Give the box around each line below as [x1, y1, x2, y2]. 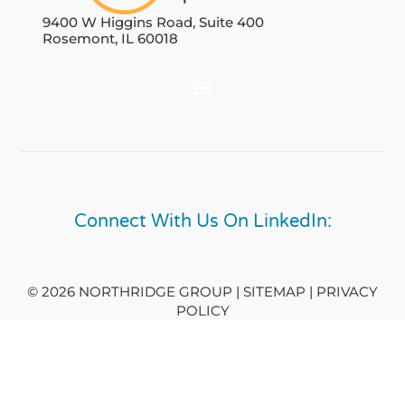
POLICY [175, 302, 230, 320]
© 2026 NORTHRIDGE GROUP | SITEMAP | [27, 283, 316, 301]
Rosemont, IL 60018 [42, 30, 179, 48]
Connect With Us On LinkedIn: [73, 210, 332, 232]
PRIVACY [316, 283, 378, 301]
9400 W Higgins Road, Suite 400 [42, 14, 265, 32]
